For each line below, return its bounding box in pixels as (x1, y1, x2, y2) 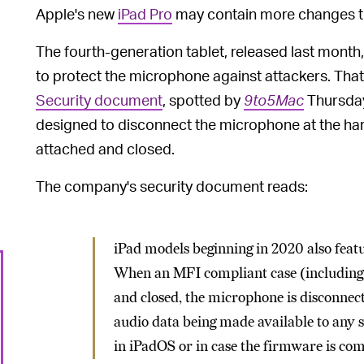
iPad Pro (118, 4, 172, 24)
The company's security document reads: (36, 176, 308, 196)
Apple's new (36, 4, 118, 24)
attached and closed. (36, 139, 175, 158)
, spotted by (162, 90, 244, 110)
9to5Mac (244, 90, 304, 110)
